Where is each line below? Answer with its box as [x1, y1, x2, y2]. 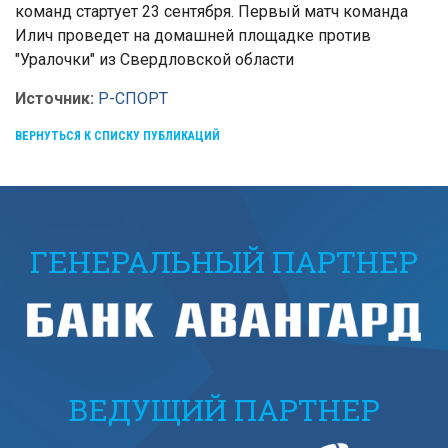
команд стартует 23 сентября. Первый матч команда [15, 2, 408, 21]
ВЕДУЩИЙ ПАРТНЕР [68, 389, 380, 429]
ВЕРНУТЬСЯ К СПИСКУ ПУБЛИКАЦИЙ [15, 129, 220, 143]
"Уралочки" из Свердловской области [15, 50, 294, 69]
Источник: [15, 89, 98, 108]
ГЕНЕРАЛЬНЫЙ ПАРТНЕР [30, 242, 418, 281]
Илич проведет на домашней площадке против [15, 26, 371, 45]
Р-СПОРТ [98, 89, 168, 108]
